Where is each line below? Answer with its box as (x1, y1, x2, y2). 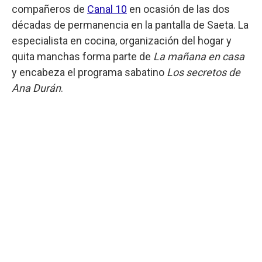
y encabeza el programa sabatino (12, 65, 167, 78)
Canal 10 (87, 2, 127, 15)
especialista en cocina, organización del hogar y (12, 34, 232, 47)
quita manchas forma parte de (12, 50, 153, 63)
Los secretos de (167, 65, 240, 78)
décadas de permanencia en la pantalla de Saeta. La (12, 18, 249, 31)
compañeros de (12, 2, 87, 15)
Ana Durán (12, 81, 61, 94)
